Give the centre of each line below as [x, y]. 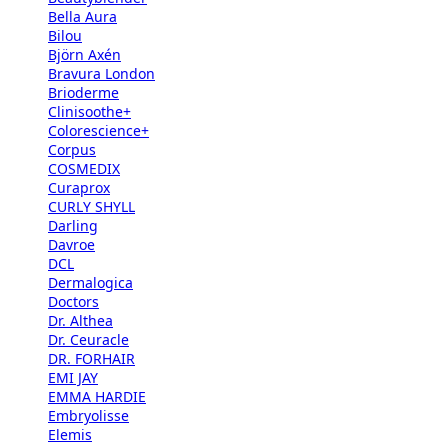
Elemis [70, 434]
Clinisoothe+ [89, 111]
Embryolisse [88, 415]
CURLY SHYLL [91, 206]
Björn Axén [84, 54]
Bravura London [101, 73]
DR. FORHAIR [91, 358]
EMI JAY [73, 377]
